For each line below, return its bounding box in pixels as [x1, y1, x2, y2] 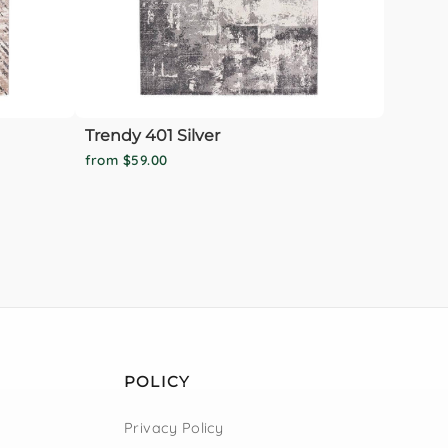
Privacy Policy [124, 418, 224, 437]
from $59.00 [84, 151, 168, 168]
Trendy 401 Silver [84, 125, 220, 145]
